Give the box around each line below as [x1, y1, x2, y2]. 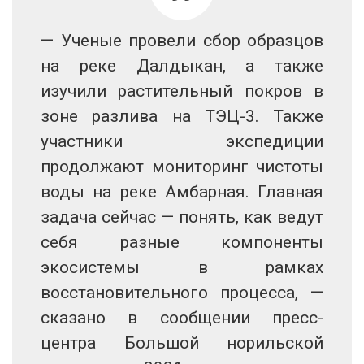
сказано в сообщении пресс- [41, 307, 323, 327]
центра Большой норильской [41, 332, 323, 353]
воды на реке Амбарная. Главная [41, 181, 323, 201]
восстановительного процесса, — [41, 282, 323, 302]
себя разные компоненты [41, 232, 323, 252]
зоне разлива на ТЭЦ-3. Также [41, 106, 323, 126]
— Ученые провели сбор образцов [41, 30, 323, 50]
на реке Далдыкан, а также [41, 55, 323, 76]
